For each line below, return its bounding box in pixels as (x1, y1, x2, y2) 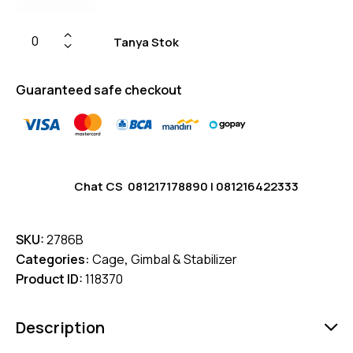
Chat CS (74, 177, 128, 195)
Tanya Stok (113, 33, 179, 50)
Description (16, 316, 105, 338)
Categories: (16, 250, 92, 268)
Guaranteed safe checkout (16, 80, 182, 98)
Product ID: (16, 269, 85, 288)
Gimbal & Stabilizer (131, 250, 237, 268)
